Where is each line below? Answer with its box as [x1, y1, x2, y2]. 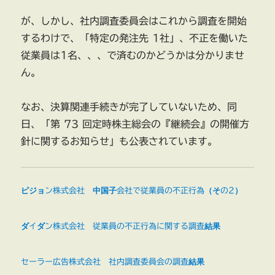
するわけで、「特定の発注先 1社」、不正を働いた [21, 33, 249, 44]
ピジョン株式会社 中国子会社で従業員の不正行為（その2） [21, 187, 243, 195]
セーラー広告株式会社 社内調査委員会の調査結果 [21, 257, 205, 266]
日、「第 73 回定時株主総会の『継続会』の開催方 [21, 119, 250, 130]
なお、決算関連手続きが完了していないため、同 [21, 102, 238, 112]
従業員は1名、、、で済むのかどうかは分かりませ [21, 50, 245, 61]
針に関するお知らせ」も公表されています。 [21, 136, 218, 147]
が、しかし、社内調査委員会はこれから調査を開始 [21, 16, 247, 26]
